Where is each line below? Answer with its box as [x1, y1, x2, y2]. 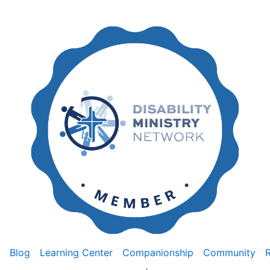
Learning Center [39, 246, 113, 259]
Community [202, 246, 256, 259]
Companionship [122, 246, 193, 259]
